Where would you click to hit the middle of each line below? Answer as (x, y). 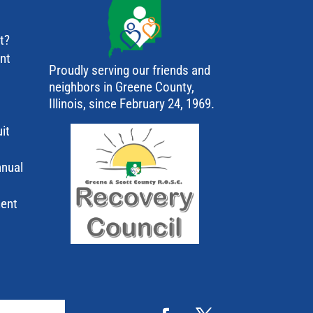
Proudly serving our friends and (130, 71)
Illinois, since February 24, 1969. (132, 104)
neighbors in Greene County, (122, 87)
